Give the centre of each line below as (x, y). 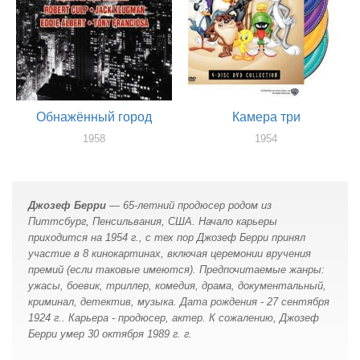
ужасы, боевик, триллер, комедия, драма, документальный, (177, 285)
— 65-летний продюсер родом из (189, 205)
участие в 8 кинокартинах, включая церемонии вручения (170, 253)
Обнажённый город (94, 117)
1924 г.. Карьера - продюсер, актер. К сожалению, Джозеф (174, 317)
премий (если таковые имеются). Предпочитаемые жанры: (176, 269)
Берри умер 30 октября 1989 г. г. (110, 333)
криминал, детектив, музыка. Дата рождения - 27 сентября (179, 301)
